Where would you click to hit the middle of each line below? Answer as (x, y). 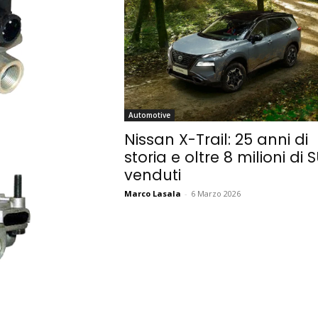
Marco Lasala (152, 194)
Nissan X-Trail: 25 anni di (216, 140)
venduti (152, 175)
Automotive (149, 115)
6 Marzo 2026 (215, 194)
